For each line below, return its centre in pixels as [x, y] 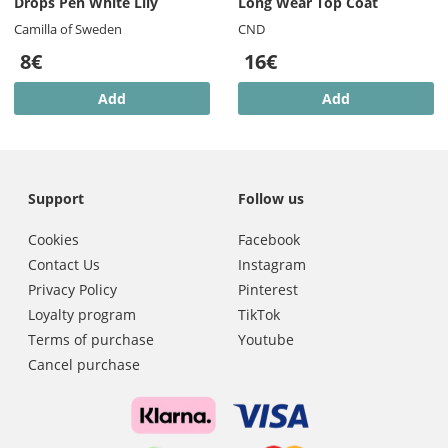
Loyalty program [82, 314]
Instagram [272, 264]
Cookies [53, 239]
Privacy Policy [72, 289]
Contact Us [64, 264]
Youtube [266, 339]
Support [56, 199]
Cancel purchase [84, 364]
